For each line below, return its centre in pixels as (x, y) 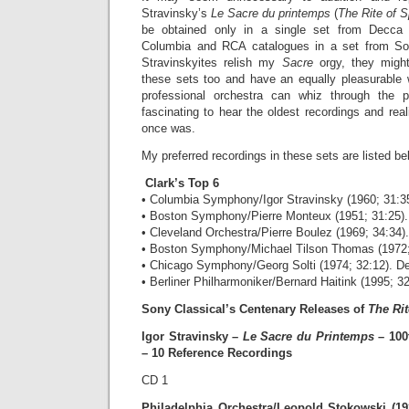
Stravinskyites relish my (212, 63)
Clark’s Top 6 (182, 183)
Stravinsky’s (176, 13)
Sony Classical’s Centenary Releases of (255, 309)
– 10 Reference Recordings (217, 353)
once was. (170, 128)
